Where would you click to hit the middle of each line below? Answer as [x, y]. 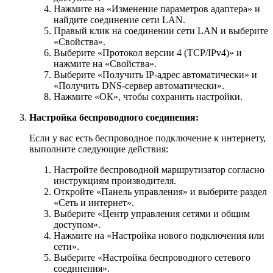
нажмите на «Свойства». [105, 64]
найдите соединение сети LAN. [119, 20]
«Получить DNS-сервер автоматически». [139, 86]
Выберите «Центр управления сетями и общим [152, 214]
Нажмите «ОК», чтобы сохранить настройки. [148, 97]
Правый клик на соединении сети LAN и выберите [161, 31]
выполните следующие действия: [99, 149]
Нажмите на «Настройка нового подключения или [159, 236]
